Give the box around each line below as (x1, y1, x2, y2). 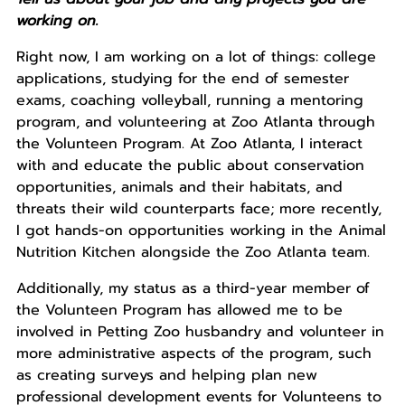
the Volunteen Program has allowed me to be (15, 299, 343, 322)
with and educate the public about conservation (15, 155, 364, 177)
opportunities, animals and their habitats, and (15, 176, 343, 199)
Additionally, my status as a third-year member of (15, 278, 370, 300)
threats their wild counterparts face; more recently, (15, 198, 381, 221)
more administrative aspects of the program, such (15, 343, 372, 365)
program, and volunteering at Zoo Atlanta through (15, 111, 375, 134)
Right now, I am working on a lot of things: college (15, 46, 376, 69)
